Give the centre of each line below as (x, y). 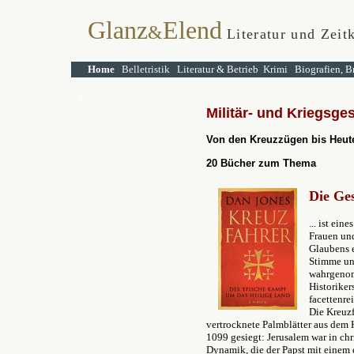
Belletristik (146, 69)
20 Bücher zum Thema (261, 163)
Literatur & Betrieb (218, 69)
